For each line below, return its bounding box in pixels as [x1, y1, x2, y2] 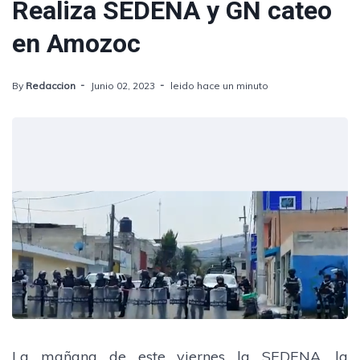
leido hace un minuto [170, 80, 268, 92]
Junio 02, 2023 [91, 80, 155, 92]
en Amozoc [12, 28, 141, 59]
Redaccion [26, 80, 76, 92]
